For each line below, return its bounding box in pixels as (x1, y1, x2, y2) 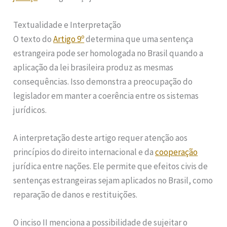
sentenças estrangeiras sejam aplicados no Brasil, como (13, 175, 213, 186)
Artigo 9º (53, 33, 85, 45)
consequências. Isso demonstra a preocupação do (13, 76, 193, 88)
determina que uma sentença (84, 33, 194, 45)
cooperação (155, 146, 198, 158)
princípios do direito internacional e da (13, 146, 156, 158)
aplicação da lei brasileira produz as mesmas (13, 62, 174, 73)
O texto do (13, 33, 54, 45)
